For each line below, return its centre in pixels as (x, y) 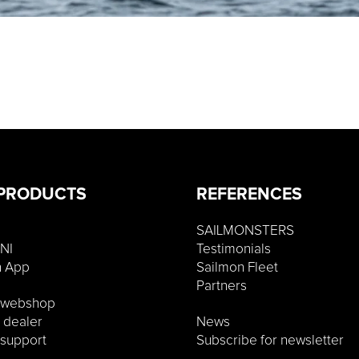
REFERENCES (249, 195)
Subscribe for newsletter (270, 341)
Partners (222, 286)
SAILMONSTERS (245, 231)
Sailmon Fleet (237, 268)
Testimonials (234, 250)
